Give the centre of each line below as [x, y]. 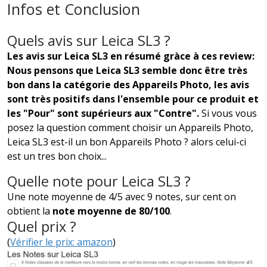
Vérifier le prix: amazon [61, 242]
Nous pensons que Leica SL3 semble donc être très [127, 70]
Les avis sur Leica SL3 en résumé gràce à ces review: [131, 56]
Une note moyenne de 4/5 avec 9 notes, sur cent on [122, 196]
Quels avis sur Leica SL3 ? [89, 40]
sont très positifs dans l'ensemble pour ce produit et [133, 99]
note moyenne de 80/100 [111, 211]
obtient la [30, 211]
